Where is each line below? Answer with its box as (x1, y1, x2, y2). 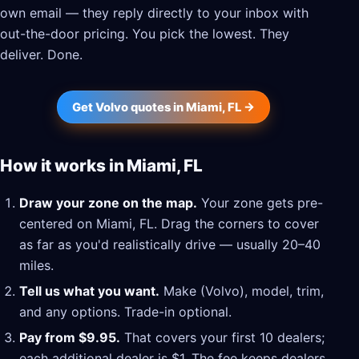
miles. (19, 256, 54, 273)
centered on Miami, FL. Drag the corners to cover (19, 215, 319, 232)
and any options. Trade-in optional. (19, 303, 232, 320)
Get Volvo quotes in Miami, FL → (72, 99, 255, 115)
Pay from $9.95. (19, 329, 120, 346)
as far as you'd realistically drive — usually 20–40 (19, 236, 321, 252)
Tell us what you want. (19, 282, 159, 299)
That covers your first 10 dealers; (120, 329, 325, 346)
